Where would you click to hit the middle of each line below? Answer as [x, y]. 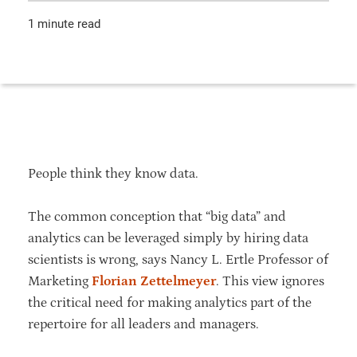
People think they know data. [113, 173]
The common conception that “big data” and [157, 216]
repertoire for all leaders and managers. [143, 324]
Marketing [60, 281]
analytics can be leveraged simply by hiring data [168, 238]
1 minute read [64, 24]
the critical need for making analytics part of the [170, 302]
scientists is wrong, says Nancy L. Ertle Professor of [178, 259]
